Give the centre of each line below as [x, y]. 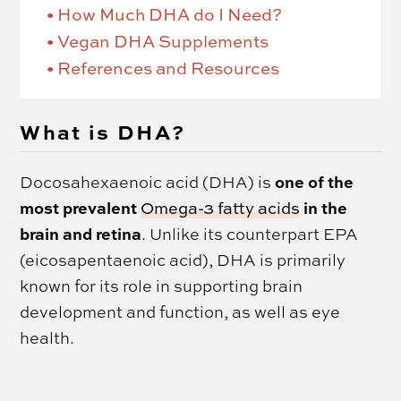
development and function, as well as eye [180, 311]
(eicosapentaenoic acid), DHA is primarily [183, 260]
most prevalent [81, 208]
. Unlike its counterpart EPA [250, 234]
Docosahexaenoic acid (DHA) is [148, 182]
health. [47, 337]
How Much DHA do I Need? [170, 14]
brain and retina [81, 234]
